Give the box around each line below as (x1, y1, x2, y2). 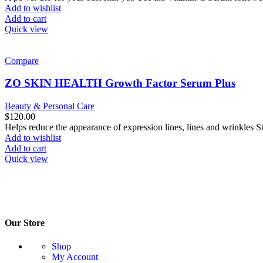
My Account (52, 251, 98, 262)
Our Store (5, 218, 45, 228)
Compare (5, 55, 39, 66)
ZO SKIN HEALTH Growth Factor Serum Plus (5, 77, 235, 90)
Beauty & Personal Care (5, 101, 95, 112)
